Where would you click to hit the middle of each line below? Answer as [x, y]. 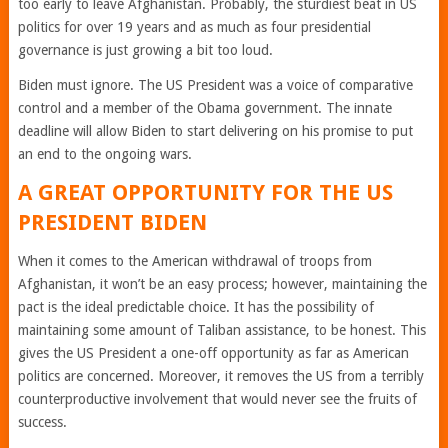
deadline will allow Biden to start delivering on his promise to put [215, 131]
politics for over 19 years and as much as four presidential [194, 27]
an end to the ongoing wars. [106, 154]
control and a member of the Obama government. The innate [204, 108]
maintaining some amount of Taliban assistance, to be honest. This [221, 330]
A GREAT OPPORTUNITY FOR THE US [205, 192]
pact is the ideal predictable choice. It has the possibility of [195, 307]
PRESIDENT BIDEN [112, 222]
